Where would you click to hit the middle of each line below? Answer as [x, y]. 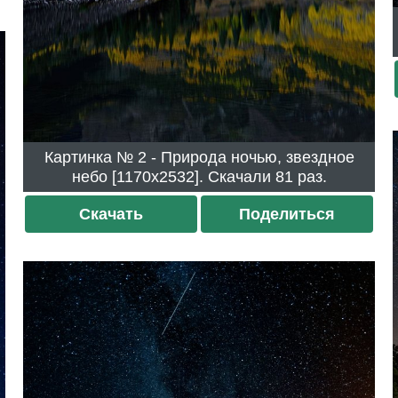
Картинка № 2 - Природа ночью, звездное [91, 157]
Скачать [111, 214]
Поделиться [287, 214]
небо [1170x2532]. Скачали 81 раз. [301, 176]
